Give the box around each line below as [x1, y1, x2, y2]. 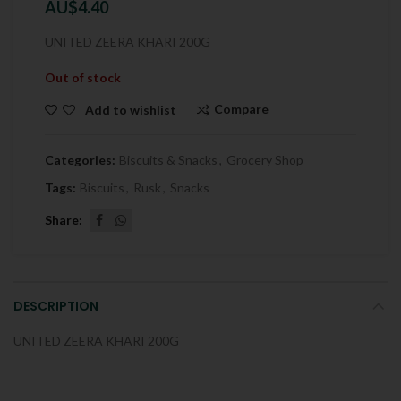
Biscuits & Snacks [119, 152, 218, 168]
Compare [214, 101, 269, 116]
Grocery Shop [226, 152, 303, 168]
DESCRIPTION [13, 297, 98, 316]
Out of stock [45, 70, 121, 85]
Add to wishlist [85, 101, 176, 117]
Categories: [45, 152, 118, 168]
